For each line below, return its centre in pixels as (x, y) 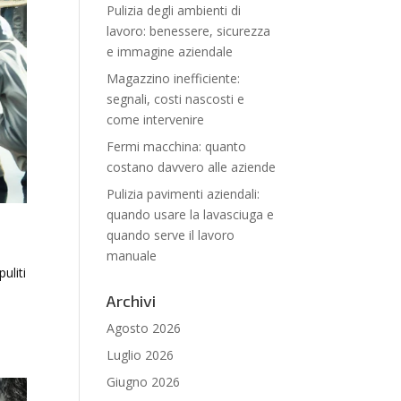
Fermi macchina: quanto (177, 146)
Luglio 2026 (141, 355)
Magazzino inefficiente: (174, 78)
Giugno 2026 (144, 382)
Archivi (132, 301)
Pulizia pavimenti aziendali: (183, 194)
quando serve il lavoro (171, 235)
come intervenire (156, 119)
